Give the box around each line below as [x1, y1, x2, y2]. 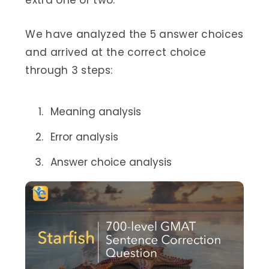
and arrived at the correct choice [25, 45, 207, 60]
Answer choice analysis [50, 155, 172, 170]
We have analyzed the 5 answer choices [25, 27, 244, 42]
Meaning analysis [50, 104, 141, 119]
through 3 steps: [25, 63, 113, 78]
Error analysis [50, 130, 118, 145]
